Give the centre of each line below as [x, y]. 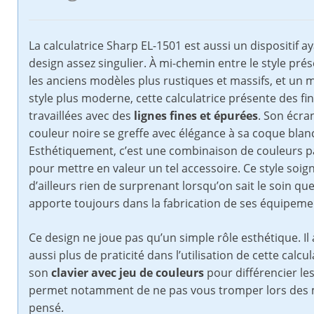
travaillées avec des [81, 116]
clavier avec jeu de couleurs [128, 273]
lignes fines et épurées [196, 116]
